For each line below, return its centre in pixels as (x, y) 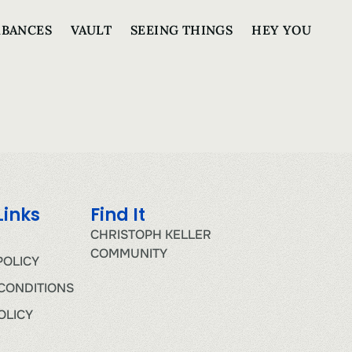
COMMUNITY (128, 254)
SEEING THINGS (181, 30)
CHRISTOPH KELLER (150, 235)
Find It (117, 215)
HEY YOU (281, 30)
